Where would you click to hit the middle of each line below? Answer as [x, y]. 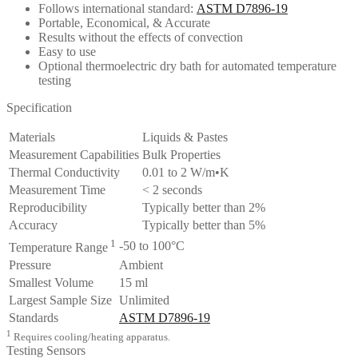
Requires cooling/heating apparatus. [91, 336]
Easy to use [67, 52]
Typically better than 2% [204, 208]
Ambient [141, 265]
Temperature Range [58, 248]
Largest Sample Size [60, 300]
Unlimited [144, 300]
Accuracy [33, 225]
